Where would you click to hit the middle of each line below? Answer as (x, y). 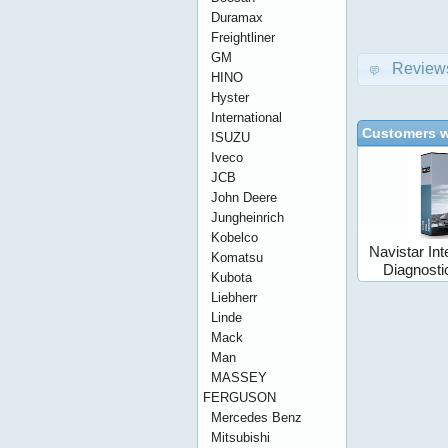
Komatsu (237, 257)
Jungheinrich (247, 217)
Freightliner (243, 37)
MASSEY (239, 377)
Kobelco (234, 237)
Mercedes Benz (256, 417)
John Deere (244, 197)
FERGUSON (239, 397)
